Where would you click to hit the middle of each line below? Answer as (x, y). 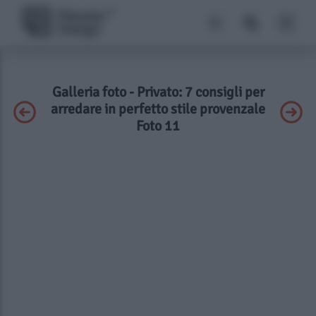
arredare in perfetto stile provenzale (158, 109)
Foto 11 (158, 126)
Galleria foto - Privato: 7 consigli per (158, 92)
